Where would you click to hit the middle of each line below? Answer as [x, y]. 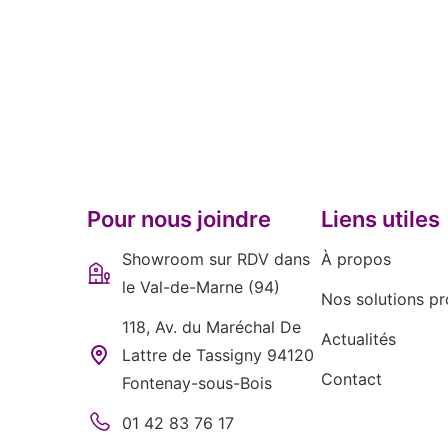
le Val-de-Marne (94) [201, 287]
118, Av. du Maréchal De [211, 327]
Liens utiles [380, 219]
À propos [356, 259]
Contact [351, 379]
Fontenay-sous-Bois [197, 383]
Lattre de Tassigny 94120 [218, 355]
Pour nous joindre [179, 219]
